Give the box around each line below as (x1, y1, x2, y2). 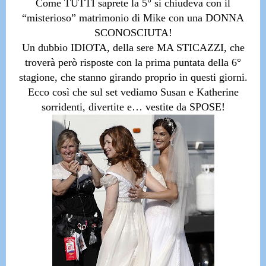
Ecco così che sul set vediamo (27, 86, 160, 98)
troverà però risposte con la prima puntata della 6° (25, 56, 241, 68)
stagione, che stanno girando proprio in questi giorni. (18, 71, 248, 83)
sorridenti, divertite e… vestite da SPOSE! (41, 101, 225, 113)
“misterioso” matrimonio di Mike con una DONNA (22, 12, 244, 24)
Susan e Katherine (160, 86, 239, 98)
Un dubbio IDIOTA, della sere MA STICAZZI (21, 42, 224, 53)
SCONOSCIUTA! (94, 27, 172, 39)
